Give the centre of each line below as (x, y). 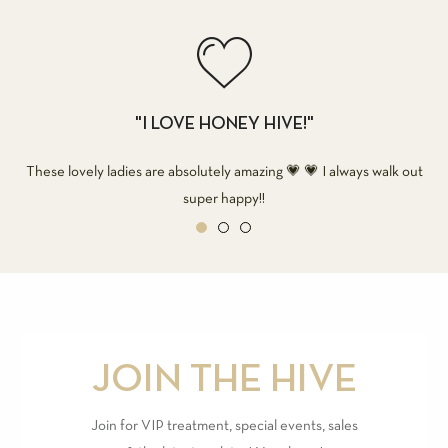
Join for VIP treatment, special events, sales (224, 425)
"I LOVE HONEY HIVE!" (224, 124)
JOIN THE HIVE (224, 380)
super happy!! (224, 198)
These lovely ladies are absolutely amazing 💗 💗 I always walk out (224, 171)
